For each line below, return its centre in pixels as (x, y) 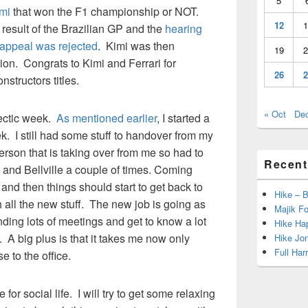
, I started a (183, 118)
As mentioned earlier (107, 118)
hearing (184, 29)
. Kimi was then (136, 46)
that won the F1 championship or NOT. (106, 11)
